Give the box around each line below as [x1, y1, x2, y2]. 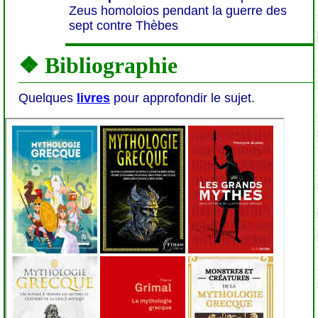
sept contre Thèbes [69, 18, 178, 33]
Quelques [18, 90, 77, 105]
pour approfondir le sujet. [110, 90, 256, 105]
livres [77, 90, 111, 105]
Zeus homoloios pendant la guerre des [69, 4, 287, 18]
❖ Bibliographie [18, 53, 178, 78]
